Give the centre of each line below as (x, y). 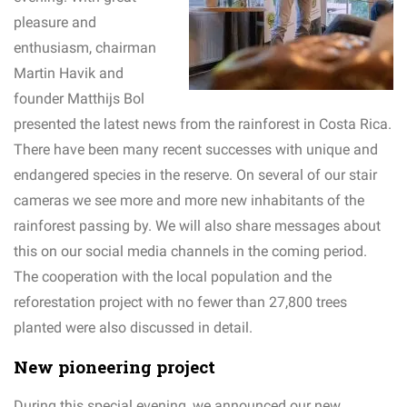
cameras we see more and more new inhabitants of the (189, 201)
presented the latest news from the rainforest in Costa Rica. (203, 124)
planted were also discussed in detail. (133, 328)
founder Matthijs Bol (79, 99)
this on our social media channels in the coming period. (190, 252)
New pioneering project (114, 367)
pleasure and (55, 23)
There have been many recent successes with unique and (196, 150)
